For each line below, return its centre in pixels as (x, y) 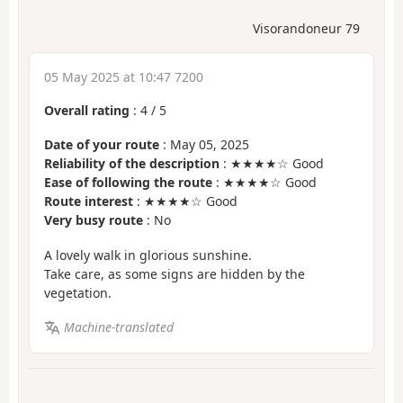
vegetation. (78, 292)
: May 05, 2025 (204, 145)
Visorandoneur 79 (306, 28)
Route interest (89, 201)
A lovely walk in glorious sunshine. (148, 255)
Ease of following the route (128, 183)
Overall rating (87, 110)
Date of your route (102, 145)
